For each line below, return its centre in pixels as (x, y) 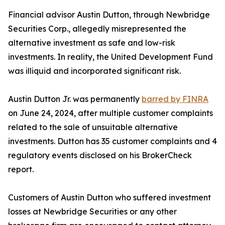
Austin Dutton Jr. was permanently (75, 99)
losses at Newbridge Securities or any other (92, 212)
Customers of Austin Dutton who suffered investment (109, 198)
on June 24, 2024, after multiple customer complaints (110, 113)
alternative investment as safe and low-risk (92, 43)
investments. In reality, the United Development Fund (110, 57)
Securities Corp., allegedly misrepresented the (97, 29)
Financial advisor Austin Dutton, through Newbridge (109, 15)
